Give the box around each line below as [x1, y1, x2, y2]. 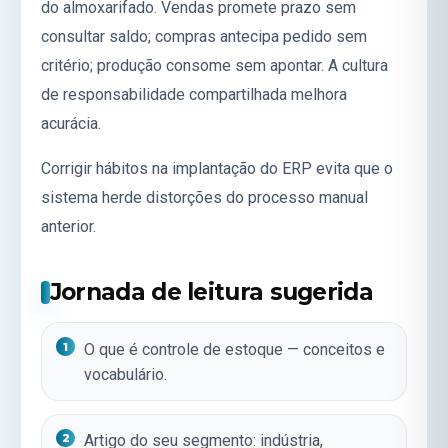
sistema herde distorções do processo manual [41, 188, 368, 208]
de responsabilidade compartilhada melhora [41, 84, 347, 104]
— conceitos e [283, 339, 386, 359]
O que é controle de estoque [84, 339, 284, 359]
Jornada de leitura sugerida [49, 277, 374, 306]
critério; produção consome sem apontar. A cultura [41, 55, 388, 75]
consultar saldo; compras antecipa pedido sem [41, 26, 367, 46]
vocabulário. [84, 364, 168, 384]
